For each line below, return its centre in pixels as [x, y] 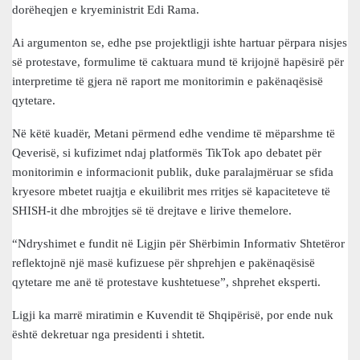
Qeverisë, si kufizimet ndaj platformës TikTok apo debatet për [167, 153]
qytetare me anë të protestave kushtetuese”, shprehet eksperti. [166, 282]
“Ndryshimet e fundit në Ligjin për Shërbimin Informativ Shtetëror [178, 243]
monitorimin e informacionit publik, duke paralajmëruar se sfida [173, 172]
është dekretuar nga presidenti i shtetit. [108, 334]
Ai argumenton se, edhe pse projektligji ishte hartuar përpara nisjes [180, 43]
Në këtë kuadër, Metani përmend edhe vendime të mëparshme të [174, 133]
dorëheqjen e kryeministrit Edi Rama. [106, 10]
